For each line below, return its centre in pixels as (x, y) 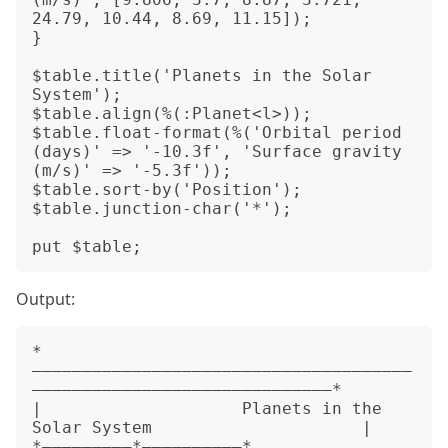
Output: (45, 299)
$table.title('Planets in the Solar (202, 75)
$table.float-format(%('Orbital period (217, 132)
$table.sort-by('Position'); (167, 189)
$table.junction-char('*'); (162, 208)
